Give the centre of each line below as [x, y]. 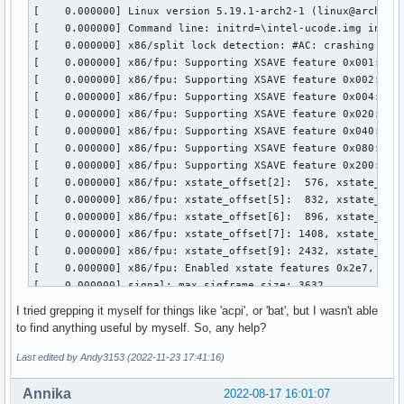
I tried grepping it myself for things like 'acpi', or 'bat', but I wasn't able [197, 310]
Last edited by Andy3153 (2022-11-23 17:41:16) [120, 357]
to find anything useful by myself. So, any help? [141, 327]
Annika [47, 393]
